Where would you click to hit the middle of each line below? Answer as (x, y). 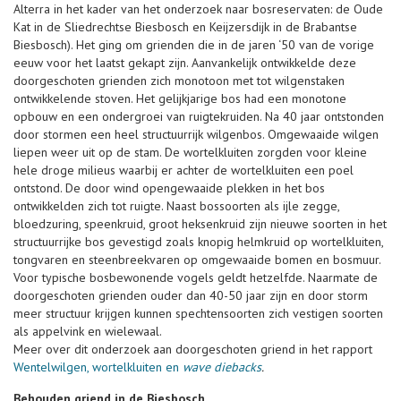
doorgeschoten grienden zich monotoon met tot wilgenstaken (179, 81)
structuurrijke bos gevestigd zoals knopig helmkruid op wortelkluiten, (198, 242)
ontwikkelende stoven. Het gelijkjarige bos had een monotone (180, 98)
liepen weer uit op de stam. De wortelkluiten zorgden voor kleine (190, 152)
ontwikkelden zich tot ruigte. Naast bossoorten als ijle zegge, (176, 206)
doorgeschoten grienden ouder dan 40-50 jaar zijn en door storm (191, 295)
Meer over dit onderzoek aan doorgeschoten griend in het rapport (193, 349)
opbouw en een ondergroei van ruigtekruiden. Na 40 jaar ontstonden (199, 116)
